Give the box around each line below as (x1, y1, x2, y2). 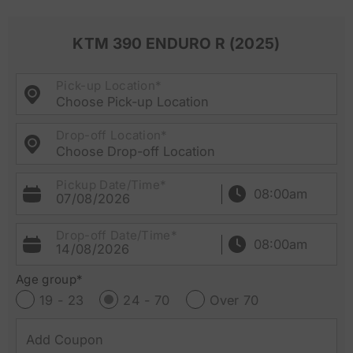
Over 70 (209, 292, 259, 308)
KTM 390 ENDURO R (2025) (72, 34, 281, 53)
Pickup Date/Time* (56, 177, 167, 192)
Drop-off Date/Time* (56, 228, 178, 243)
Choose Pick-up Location (56, 94, 209, 110)
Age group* (16, 272, 84, 287)
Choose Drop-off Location (56, 143, 215, 159)
